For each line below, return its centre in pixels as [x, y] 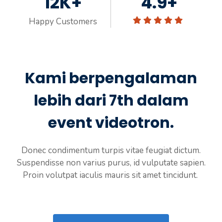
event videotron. [111, 123]
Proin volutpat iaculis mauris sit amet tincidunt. [111, 175]
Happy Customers [63, 22]
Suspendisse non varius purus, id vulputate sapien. [111, 163]
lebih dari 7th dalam [111, 101]
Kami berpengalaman [111, 78]
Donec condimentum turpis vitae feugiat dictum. [111, 150]
